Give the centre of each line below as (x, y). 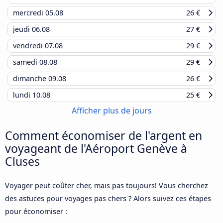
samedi (26, 62)
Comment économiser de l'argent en (104, 136)
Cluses (22, 162)
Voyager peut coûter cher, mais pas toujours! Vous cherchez (107, 186)
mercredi (29, 13)
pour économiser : (36, 212)
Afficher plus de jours (111, 111)
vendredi (29, 46)
